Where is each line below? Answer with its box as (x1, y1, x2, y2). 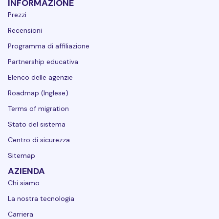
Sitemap (8, 151, 35, 160)
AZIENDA (8, 165, 45, 177)
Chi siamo (8, 178, 40, 187)
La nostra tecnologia (8, 194, 74, 203)
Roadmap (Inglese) (8, 88, 68, 97)
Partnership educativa (8, 57, 78, 66)
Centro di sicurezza (8, 135, 70, 144)
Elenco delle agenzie (8, 72, 73, 82)
